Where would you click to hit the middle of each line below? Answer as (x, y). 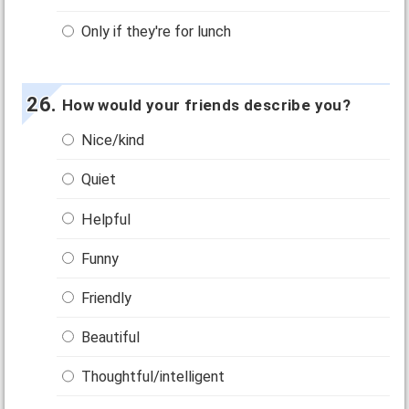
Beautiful (109, 337)
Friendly (105, 298)
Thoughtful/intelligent (152, 377)
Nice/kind (111, 141)
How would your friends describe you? (206, 105)
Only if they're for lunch (155, 32)
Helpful (105, 219)
